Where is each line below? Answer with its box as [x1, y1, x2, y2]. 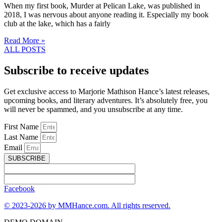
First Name [4, 122, 41, 131]
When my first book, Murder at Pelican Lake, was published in [4, 1, 200, 10]
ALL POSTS [4, 45, 46, 54]
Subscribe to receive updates [4, 64, 149, 77]
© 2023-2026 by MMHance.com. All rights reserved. [4, 201, 170, 210]
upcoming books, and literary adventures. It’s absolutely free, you [4, 96, 208, 105]
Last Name [4, 133, 40, 142]
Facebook [4, 184, 35, 193]
